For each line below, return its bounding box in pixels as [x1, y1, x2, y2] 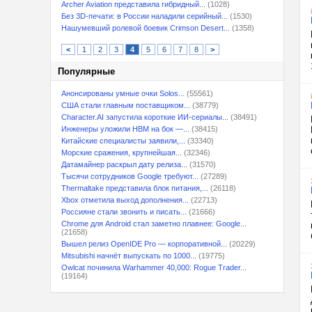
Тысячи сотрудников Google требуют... [61, 172, 198, 180]
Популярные [58, 66, 115, 77]
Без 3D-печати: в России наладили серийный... [61, 12, 228, 20]
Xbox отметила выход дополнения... [61, 196, 189, 204]
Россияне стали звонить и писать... [61, 208, 187, 216]
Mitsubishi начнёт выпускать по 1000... [61, 251, 196, 260]
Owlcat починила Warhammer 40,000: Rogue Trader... [61, 263, 247, 272]
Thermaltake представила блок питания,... [61, 184, 208, 192]
